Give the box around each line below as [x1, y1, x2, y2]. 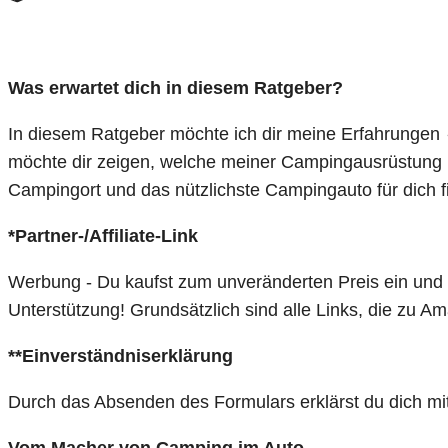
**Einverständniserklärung [8, 346, 233, 367]
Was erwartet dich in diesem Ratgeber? [8, 78, 343, 99]
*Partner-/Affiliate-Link [8, 226, 198, 247]
